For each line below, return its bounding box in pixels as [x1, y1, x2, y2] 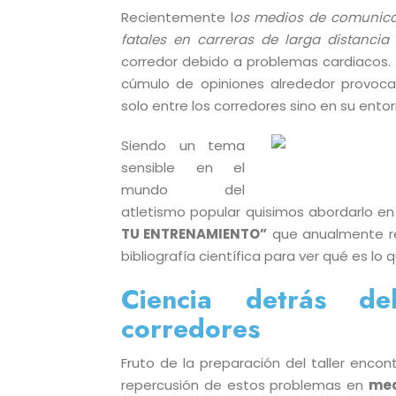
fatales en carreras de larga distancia [121, 30, 389, 49]
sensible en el [121, 158, 245, 177]
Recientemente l [121, 8, 233, 27]
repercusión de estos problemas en [121, 376, 369, 394]
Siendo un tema [121, 136, 245, 155]
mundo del [121, 180, 245, 199]
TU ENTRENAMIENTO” [121, 225, 268, 243]
